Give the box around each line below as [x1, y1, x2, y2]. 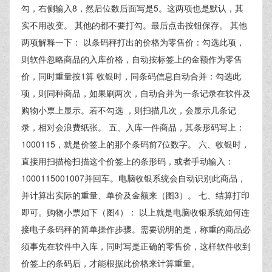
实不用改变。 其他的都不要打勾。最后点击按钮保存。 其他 [21, 19, 247, 31]
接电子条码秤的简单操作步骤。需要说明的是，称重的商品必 [21, 223, 251, 235]
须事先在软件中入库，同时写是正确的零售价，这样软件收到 [21, 240, 251, 252]
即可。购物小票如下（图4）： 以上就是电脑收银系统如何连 [21, 206, 250, 218]
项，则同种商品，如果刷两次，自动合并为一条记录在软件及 [21, 87, 251, 99]
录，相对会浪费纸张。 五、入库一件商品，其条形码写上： [21, 121, 245, 133]
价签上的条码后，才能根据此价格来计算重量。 [21, 257, 200, 269]
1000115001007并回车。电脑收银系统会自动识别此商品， [21, 172, 246, 184]
